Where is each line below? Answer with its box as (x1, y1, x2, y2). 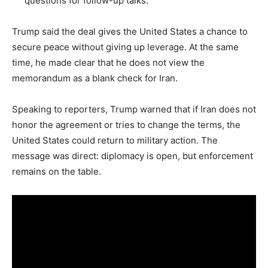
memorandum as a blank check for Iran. (12, 72, 178, 84)
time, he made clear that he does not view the (12, 56, 205, 68)
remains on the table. (12, 165, 101, 177)
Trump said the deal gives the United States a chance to (12, 25, 248, 37)
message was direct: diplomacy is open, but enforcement (12, 150, 253, 162)
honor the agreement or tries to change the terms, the (12, 118, 240, 130)
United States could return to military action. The (12, 134, 218, 146)
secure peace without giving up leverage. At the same (12, 41, 239, 53)
